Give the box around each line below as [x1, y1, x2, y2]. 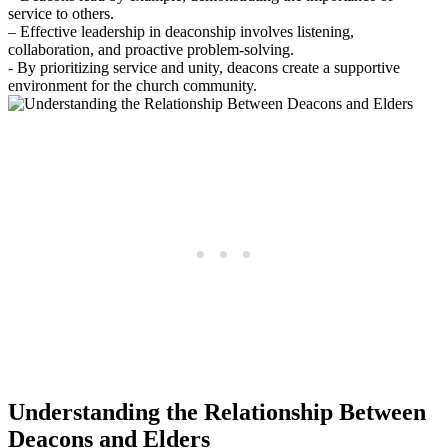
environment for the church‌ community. [8, 77, 257, 95]
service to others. [8, 5, 114, 23]
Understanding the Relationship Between [8, 398, 426, 425]
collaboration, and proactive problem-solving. [8, 41, 294, 59]
